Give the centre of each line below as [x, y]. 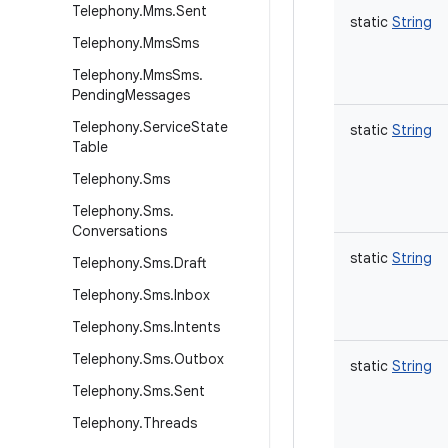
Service [167, 127]
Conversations [119, 231]
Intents [197, 327]
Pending [98, 95]
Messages [157, 95]
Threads [170, 423]
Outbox [199, 359]
